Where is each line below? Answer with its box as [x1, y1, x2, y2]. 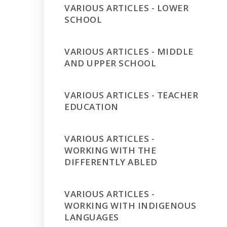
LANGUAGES [64, 211, 119, 223]
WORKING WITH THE [64, 144, 157, 156]
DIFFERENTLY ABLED [64, 156, 158, 168]
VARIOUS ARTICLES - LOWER [64, 2, 189, 14]
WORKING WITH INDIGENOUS [64, 200, 197, 211]
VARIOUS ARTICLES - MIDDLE [64, 46, 194, 57]
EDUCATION [64, 101, 119, 112]
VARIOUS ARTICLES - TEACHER [64, 89, 199, 101]
